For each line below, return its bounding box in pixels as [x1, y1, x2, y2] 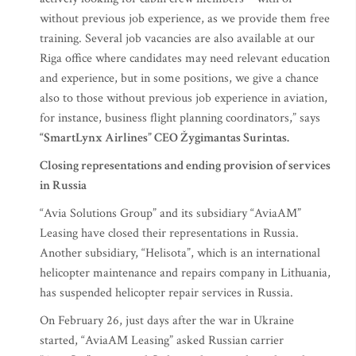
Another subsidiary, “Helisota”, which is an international [40, 245, 320, 261]
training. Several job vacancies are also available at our [40, 30, 315, 47]
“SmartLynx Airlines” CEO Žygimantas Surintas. [40, 130, 292, 146]
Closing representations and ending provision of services [40, 157, 331, 174]
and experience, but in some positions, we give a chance [40, 70, 319, 87]
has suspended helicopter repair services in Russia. [40, 284, 296, 301]
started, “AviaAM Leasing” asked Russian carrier [40, 332, 284, 349]
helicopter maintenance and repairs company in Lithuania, [40, 265, 331, 281]
